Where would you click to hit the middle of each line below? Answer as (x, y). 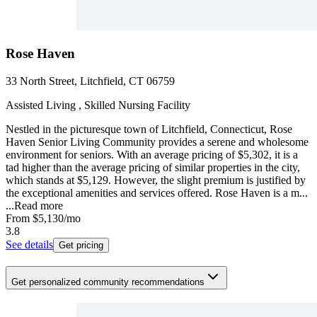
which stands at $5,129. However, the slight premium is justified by (156, 180)
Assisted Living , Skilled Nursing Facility (98, 105)
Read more (39, 206)
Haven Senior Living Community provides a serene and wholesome (157, 142)
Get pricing (81, 246)
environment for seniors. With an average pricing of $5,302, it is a (152, 155)
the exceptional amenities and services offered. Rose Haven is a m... (157, 193)
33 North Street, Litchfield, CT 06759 (90, 81)
